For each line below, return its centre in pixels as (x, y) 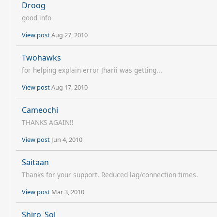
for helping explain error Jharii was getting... (92, 70)
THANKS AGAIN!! (48, 122)
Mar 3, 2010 (68, 192)
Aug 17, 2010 (70, 87)
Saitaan (35, 162)
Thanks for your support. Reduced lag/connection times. (110, 175)
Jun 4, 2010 (67, 139)
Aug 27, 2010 (70, 35)
